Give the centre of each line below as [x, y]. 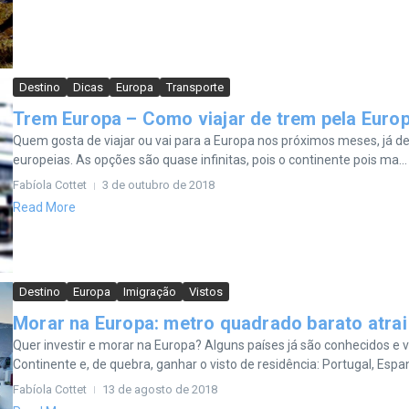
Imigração [150, 291]
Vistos [206, 291]
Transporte [195, 88]
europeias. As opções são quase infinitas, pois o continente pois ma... [210, 160]
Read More [44, 208]
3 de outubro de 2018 [158, 185]
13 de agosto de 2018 [160, 389]
